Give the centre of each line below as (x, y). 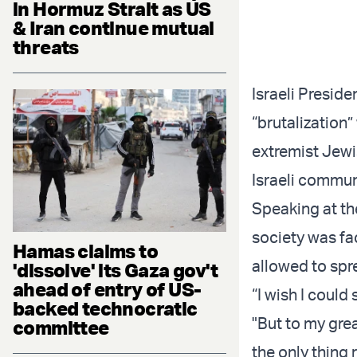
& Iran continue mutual (114, 27)
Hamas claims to (85, 251)
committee (61, 327)
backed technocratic (105, 308)
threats (46, 47)
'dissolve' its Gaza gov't (115, 270)
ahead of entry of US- (107, 289)
